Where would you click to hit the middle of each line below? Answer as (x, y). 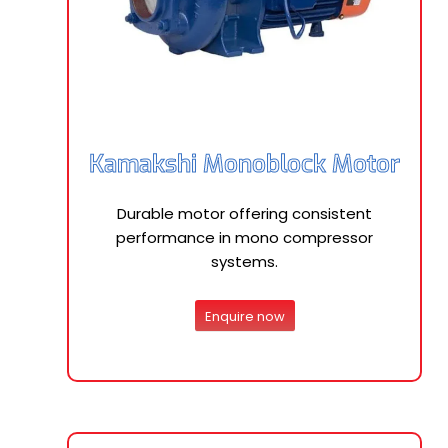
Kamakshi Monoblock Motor (244, 164)
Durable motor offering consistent (244, 213)
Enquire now (244, 316)
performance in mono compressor (244, 237)
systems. (244, 261)
